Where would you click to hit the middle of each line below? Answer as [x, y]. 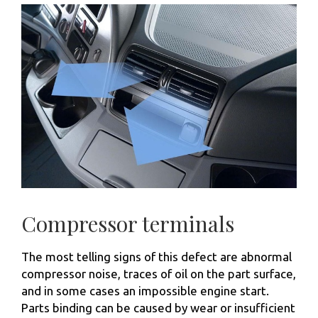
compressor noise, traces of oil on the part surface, [159, 273]
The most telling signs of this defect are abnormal [157, 256]
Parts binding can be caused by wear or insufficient [158, 307]
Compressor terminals [128, 223]
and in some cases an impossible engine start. [145, 290]
